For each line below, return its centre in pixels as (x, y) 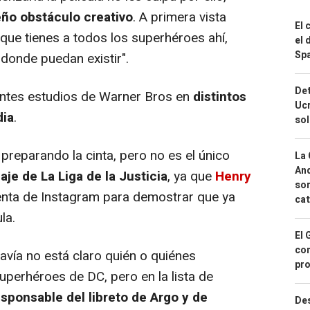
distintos (220, 97)
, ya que (191, 176)
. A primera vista (180, 17)
